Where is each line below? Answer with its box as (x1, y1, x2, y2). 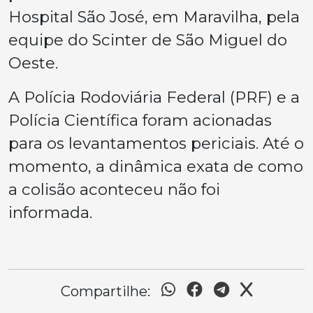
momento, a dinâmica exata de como (8, 156, 303, 176)
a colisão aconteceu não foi (8, 179, 220, 199)
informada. (8, 202, 92, 222)
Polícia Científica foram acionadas (8, 110, 272, 130)
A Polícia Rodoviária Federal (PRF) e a (8, 87, 300, 107)
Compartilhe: (61, 282, 150, 300)
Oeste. (8, 52, 58, 73)
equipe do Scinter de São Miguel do (8, 29, 287, 50)
